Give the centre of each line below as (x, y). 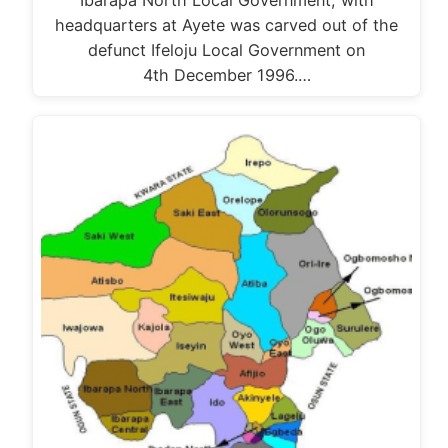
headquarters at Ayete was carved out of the (226, 25)
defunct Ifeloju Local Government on (226, 50)
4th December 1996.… (226, 75)
